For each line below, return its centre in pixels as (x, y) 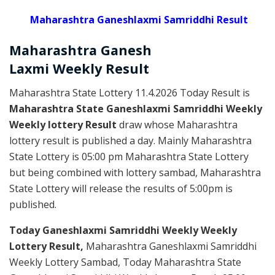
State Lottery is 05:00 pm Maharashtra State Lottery (129, 156)
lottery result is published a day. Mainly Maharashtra (130, 140)
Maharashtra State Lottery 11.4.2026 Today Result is (130, 92)
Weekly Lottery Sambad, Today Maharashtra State (125, 262)
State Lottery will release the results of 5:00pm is (121, 188)
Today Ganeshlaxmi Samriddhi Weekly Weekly (123, 230)
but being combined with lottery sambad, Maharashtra (135, 172)
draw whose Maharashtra (178, 124)
